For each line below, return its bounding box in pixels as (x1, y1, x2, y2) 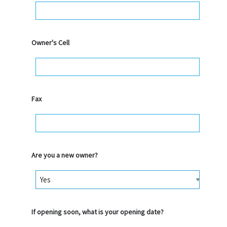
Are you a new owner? (31, 150, 98, 160)
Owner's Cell (31, 38, 69, 47)
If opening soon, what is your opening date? (31, 207, 164, 216)
